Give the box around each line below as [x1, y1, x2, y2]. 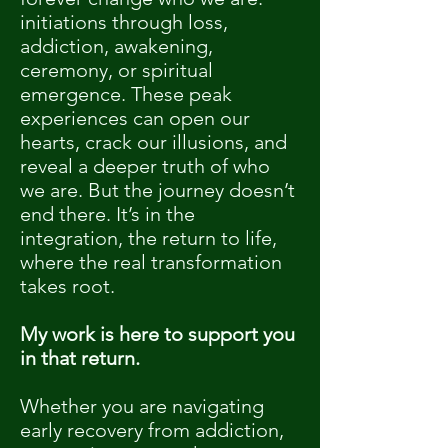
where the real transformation [20, 250, 282, 274]
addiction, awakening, [20, 34, 213, 58]
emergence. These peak [20, 82, 232, 106]
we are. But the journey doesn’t [20, 178, 295, 202]
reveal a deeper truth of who [20, 154, 270, 178]
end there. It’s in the [20, 202, 195, 226]
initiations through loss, [20, 10, 228, 34]
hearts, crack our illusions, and [20, 130, 287, 154]
